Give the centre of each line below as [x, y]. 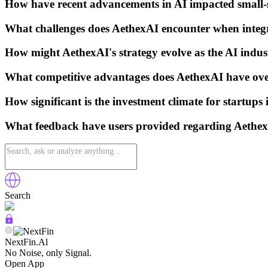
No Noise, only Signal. [48, 253]
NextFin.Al [26, 242]
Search [18, 196]
